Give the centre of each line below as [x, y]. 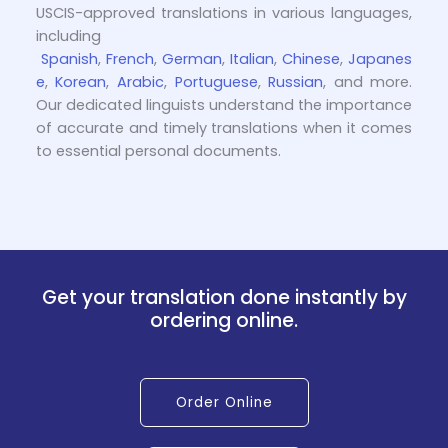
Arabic [140, 81]
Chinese [311, 58]
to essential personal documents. [158, 150]
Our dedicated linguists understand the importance [224, 104]
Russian [296, 81]
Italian [252, 58]
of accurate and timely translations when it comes [224, 127]
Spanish [69, 58]
